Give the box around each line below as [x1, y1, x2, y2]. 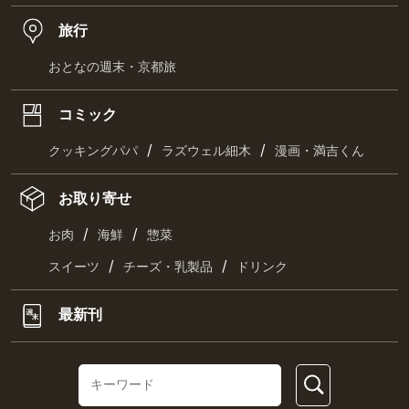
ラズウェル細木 [162, 143, 251, 158]
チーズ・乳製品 [123, 259, 213, 274]
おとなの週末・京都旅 [48, 59, 176, 74]
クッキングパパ [48, 143, 138, 158]
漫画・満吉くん [275, 143, 364, 158]
